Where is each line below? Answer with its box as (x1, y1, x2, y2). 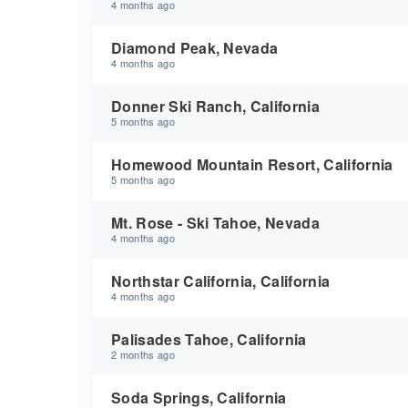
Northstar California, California (111, 270, 331, 291)
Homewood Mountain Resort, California (111, 154, 393, 175)
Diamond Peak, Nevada (111, 37, 279, 58)
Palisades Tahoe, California (111, 329, 307, 350)
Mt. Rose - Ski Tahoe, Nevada (111, 212, 320, 233)
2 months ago (111, 347, 175, 362)
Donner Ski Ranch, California (111, 96, 320, 117)
